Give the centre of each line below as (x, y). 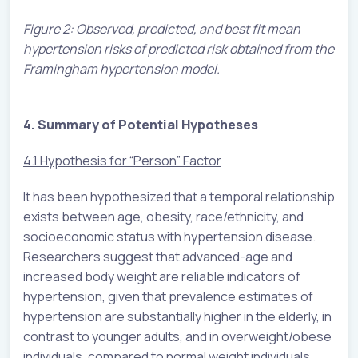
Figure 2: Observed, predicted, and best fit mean (162, 28)
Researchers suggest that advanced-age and (158, 256)
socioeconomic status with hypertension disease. (169, 236)
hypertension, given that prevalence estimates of (168, 296)
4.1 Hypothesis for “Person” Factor (122, 160)
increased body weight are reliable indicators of (162, 276)
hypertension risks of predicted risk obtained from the (179, 48)
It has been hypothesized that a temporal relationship (179, 196)
